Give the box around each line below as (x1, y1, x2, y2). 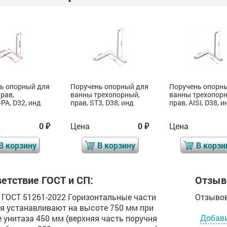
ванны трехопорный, (70, 90, 140, 100)
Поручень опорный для (70, 82, 148, 92)
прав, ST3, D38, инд (70, 98, 134, 108)
